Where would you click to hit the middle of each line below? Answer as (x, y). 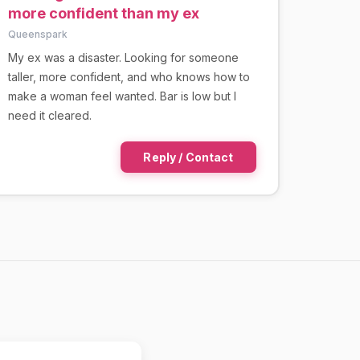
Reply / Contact (188, 157)
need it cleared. (49, 115)
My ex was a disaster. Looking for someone (123, 57)
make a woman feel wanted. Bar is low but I (122, 96)
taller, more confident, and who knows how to (129, 76)
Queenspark (37, 34)
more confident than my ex (103, 13)
